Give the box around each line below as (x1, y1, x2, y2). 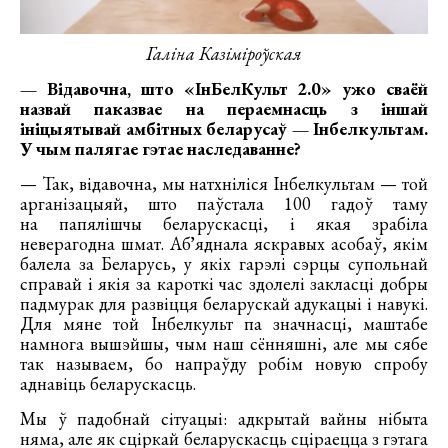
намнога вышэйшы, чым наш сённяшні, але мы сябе (20, 332, 428, 356)
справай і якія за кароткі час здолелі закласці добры (20, 272, 428, 296)
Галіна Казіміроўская (146, 42, 302, 66)
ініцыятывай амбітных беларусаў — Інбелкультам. (20, 117, 428, 141)
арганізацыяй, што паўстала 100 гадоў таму (20, 192, 428, 216)
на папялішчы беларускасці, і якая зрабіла (20, 212, 428, 236)
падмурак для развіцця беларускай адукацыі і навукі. (20, 292, 428, 316)
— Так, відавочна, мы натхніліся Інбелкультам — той (20, 172, 428, 196)
